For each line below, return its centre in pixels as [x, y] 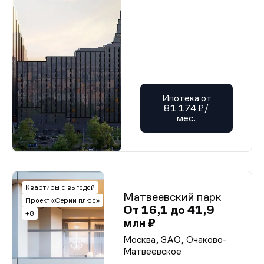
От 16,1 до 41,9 [169, 210]
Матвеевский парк [172, 197]
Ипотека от [187, 98]
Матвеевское [152, 251]
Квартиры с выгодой [60, 187]
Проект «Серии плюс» [62, 200]
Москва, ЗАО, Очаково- [175, 240]
